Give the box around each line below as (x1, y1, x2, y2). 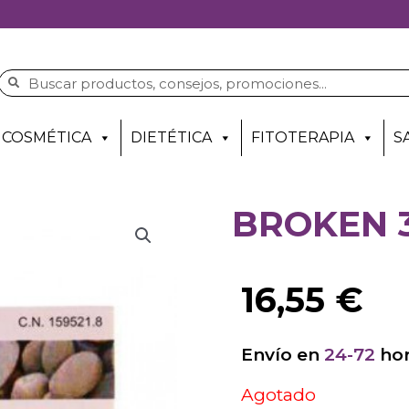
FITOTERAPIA (251, 129, 354, 146)
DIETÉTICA (131, 129, 212, 146)
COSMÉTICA (2, 129, 91, 146)
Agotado (241, 383, 316, 405)
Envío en (241, 344, 324, 365)
